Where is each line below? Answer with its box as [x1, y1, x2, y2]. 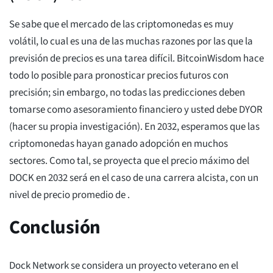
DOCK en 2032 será [9, 171, 90, 186]
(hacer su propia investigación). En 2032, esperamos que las [9, 119, 260, 135]
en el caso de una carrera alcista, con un [90, 171, 258, 186]
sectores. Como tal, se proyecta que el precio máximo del [9, 154, 249, 169]
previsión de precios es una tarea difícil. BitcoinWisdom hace [9, 51, 264, 66]
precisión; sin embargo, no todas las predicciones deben [9, 85, 245, 101]
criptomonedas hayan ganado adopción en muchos [9, 136, 228, 152]
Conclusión [9, 214, 108, 241]
